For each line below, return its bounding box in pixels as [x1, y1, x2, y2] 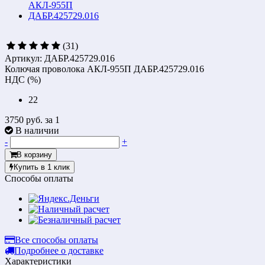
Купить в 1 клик [14, 162, 70, 172]
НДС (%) [5, 74, 41, 85]
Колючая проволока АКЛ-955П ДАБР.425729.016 [5, 63, 204, 74]
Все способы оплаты [15, 234, 98, 245]
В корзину [17, 150, 52, 159]
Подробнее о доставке [14, 245, 104, 256]
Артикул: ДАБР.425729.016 [5, 53, 115, 63]
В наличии [15, 125, 59, 135]
